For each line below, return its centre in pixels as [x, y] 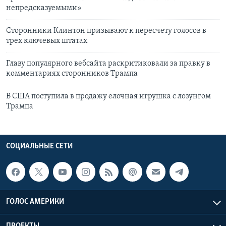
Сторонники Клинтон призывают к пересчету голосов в [106, 31]
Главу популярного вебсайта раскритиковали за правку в [108, 64]
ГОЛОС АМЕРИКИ [35, 202]
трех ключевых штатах [47, 41]
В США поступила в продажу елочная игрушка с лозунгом [108, 97]
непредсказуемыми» [44, 8]
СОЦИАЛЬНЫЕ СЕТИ [39, 147]
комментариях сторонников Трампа [72, 74]
